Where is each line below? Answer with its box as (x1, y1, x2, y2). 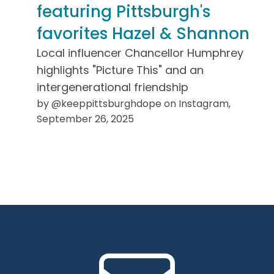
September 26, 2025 (36, 111, 134, 126)
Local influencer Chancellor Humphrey (36, 45, 243, 61)
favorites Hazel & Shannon (36, 22, 250, 45)
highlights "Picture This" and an (36, 62, 204, 78)
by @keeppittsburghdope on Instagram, (36, 96, 231, 111)
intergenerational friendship (36, 79, 188, 95)
